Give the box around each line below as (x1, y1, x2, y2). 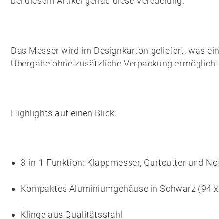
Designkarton (94, 45, 149, 56)
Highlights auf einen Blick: (11, 108, 117, 118)
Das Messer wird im (11, 45, 94, 56)
